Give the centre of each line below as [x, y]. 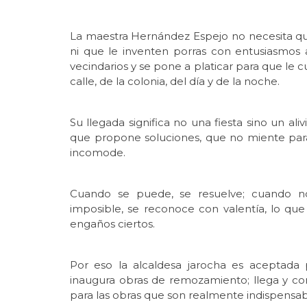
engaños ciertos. [112, 223]
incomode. [98, 152]
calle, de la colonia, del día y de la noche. [175, 81]
